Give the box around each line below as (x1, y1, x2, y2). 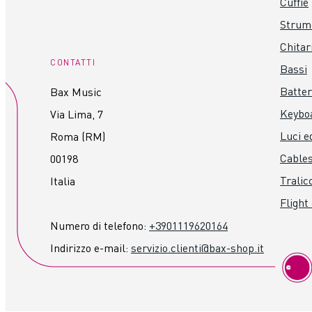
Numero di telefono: (50, 218, 149, 233)
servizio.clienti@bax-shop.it (131, 240, 264, 256)
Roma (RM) (50, 129, 105, 144)
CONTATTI (50, 57, 95, 68)
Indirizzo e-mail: (50, 240, 131, 256)
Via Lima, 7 (50, 107, 103, 122)
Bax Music (50, 84, 102, 100)
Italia (50, 173, 75, 189)
